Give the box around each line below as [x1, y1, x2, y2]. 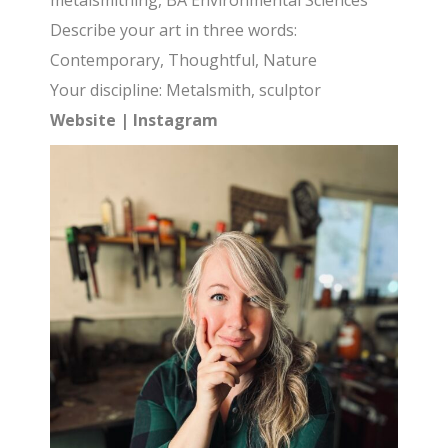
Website [50, 109, 117, 131]
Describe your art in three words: [50, 19, 298, 41]
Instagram [133, 109, 219, 131]
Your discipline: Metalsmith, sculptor [50, 79, 322, 101]
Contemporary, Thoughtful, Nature [50, 49, 318, 71]
